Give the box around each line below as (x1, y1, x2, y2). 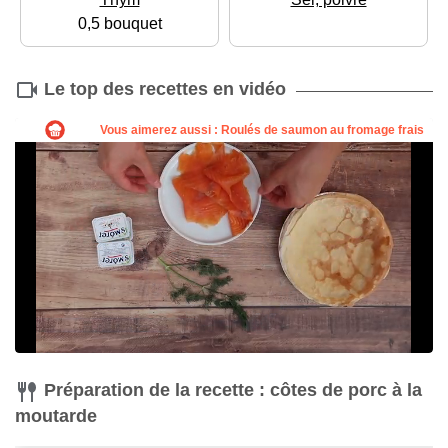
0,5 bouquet (77, 14, 162, 32)
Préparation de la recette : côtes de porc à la (44, 380, 422, 401)
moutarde (15, 406, 97, 427)
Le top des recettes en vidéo (44, 78, 286, 99)
